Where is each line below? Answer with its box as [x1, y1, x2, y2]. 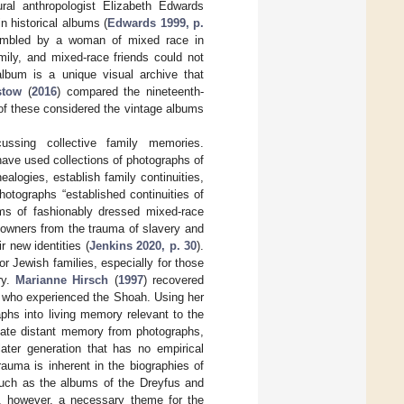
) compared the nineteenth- [57, 84, 205, 98]
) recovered [142, 272, 205, 287]
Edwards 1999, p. [107, 15, 205, 30]
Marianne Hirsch [15, 272, 109, 287]
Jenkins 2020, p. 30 [88, 238, 197, 252]
